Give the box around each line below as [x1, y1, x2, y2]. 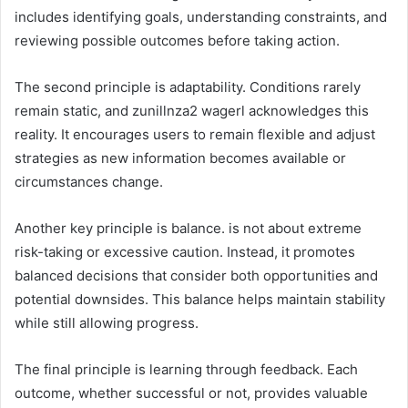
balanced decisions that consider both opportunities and [15, 266, 378, 284]
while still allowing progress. [15, 313, 199, 331]
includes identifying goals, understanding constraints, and [15, 7, 387, 25]
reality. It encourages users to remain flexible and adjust [15, 125, 375, 143]
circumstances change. [15, 172, 163, 190]
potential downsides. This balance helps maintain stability [15, 290, 385, 308]
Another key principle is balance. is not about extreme [15, 219, 362, 237]
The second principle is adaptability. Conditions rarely [15, 77, 361, 96]
